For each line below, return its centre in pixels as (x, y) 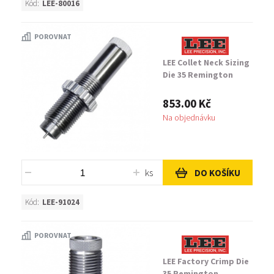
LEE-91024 (61, 202)
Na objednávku (189, 117)
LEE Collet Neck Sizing (206, 62)
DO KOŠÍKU (217, 172)
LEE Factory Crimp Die (206, 261)
